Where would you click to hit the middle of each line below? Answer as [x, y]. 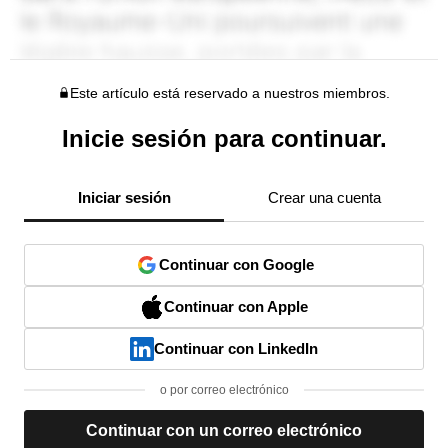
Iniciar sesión [124, 198]
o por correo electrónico [224, 390]
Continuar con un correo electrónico [224, 431]
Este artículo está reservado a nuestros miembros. [229, 93]
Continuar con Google [236, 265]
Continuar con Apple [236, 307]
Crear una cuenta [324, 198]
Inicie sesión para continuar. [224, 139]
